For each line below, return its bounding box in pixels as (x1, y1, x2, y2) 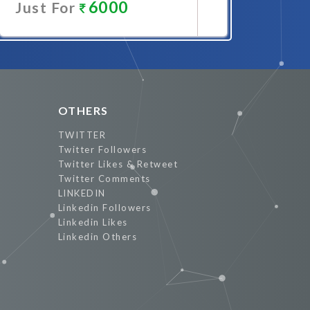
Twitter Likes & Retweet (57, 158, 178, 170)
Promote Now (55, 39, 147, 53)
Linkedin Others (57, 231, 137, 242)
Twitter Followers (57, 144, 147, 155)
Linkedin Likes (57, 217, 128, 228)
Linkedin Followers (57, 202, 152, 213)
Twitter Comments (57, 173, 151, 184)
